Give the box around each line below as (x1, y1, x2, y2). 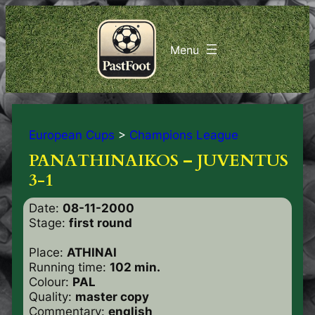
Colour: (28, 274, 72, 289)
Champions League (129, 127, 238, 142)
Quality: (28, 289, 75, 304)
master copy (75, 289, 149, 304)
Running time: (28, 259, 110, 274)
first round (68, 215, 132, 230)
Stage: (28, 215, 69, 230)
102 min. (109, 259, 160, 274)
